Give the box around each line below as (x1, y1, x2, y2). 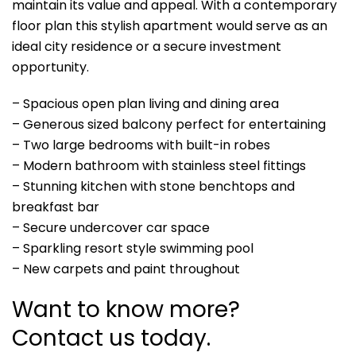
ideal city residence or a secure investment (12, 37, 281, 56)
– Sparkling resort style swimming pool (12, 238, 253, 257)
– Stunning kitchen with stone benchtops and (12, 176, 295, 195)
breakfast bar (12, 197, 99, 216)
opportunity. (12, 57, 89, 76)
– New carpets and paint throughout (12, 259, 240, 278)
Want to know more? (12, 293, 240, 325)
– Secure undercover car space (12, 218, 210, 237)
